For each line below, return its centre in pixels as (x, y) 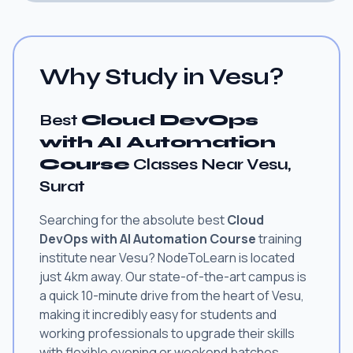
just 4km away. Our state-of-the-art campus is (173, 276)
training (279, 238)
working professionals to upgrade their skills (167, 333)
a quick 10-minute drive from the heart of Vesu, (172, 295)
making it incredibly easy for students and (158, 314)
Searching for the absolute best (133, 219)
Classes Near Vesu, (210, 164)
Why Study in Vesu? (162, 76)
